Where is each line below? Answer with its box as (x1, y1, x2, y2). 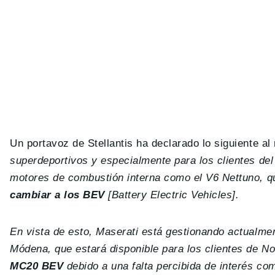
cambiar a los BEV (10, 189, 105, 201)
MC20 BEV (10, 260, 64, 273)
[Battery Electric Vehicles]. (104, 189, 239, 201)
